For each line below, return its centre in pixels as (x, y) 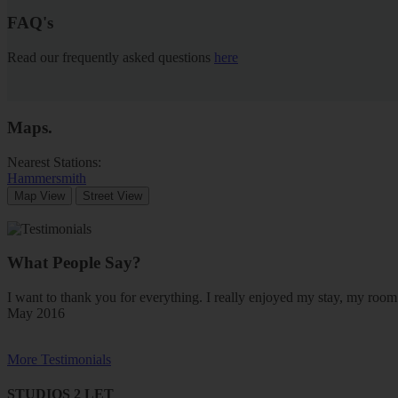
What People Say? (74, 263)
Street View (112, 195)
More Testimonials (59, 360)
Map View (40, 195)
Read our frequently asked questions (111, 58)
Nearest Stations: (56, 162)
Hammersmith (47, 178)
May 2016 (36, 314)
